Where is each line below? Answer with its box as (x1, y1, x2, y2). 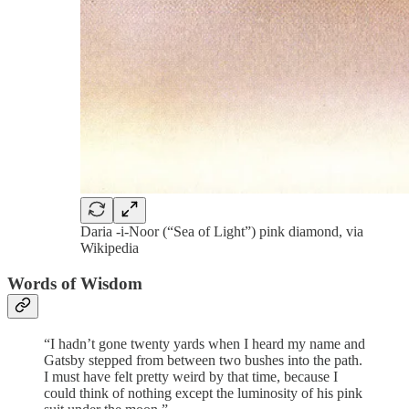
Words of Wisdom (7, 273, 142, 293)
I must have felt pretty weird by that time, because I (44, 368, 338, 384)
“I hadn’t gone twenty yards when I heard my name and (44, 335, 365, 351)
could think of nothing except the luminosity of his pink (44, 384, 362, 401)
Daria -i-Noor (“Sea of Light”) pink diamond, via (80, 224, 363, 240)
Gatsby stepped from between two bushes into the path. (44, 351, 362, 368)
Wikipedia (80, 240, 139, 257)
